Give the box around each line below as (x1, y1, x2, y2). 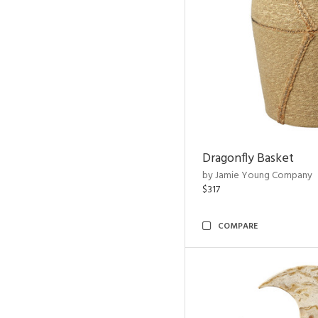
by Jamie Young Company (202, 168, 312, 184)
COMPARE (218, 219, 258, 234)
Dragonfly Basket (202, 148, 294, 169)
